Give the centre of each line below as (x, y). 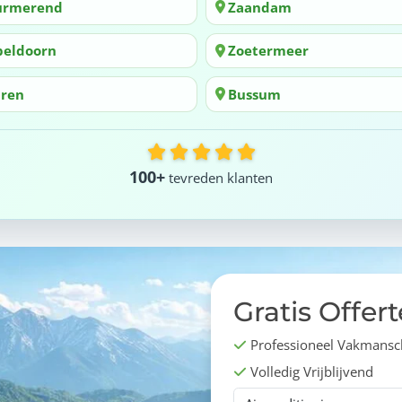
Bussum (254, 94)
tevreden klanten (219, 177)
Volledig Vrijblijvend (310, 371)
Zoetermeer (268, 51)
